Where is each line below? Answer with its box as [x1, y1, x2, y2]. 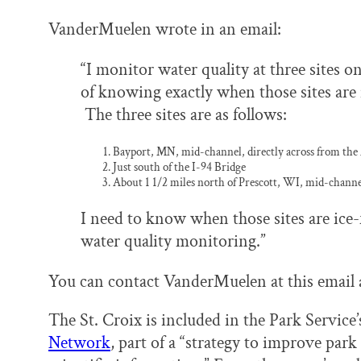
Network [48, 330, 110, 355]
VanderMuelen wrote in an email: [48, 17, 281, 41]
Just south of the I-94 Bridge [113, 159, 246, 175]
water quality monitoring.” [81, 229, 266, 253]
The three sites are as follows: [81, 102, 287, 127]
